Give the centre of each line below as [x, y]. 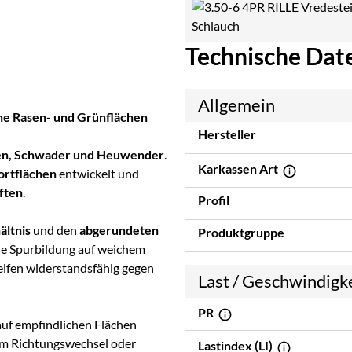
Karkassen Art [239, 168]
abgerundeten [119, 230]
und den [55, 230]
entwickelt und [98, 174]
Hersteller [227, 134]
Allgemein [236, 105]
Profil [214, 200]
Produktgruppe [241, 232]
